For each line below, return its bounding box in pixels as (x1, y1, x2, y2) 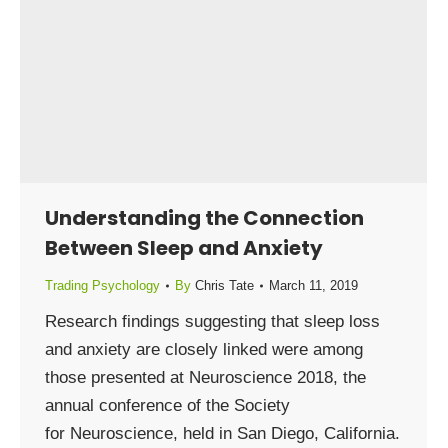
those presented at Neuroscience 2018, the (45, 368, 366, 387)
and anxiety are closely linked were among (45, 340, 363, 359)
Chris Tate (195, 278, 254, 293)
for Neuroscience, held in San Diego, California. (45, 424, 400, 443)
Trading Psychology (45, 278, 160, 293)
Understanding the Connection (45, 204, 364, 232)
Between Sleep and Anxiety (45, 234, 323, 262)
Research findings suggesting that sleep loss (45, 312, 380, 331)
